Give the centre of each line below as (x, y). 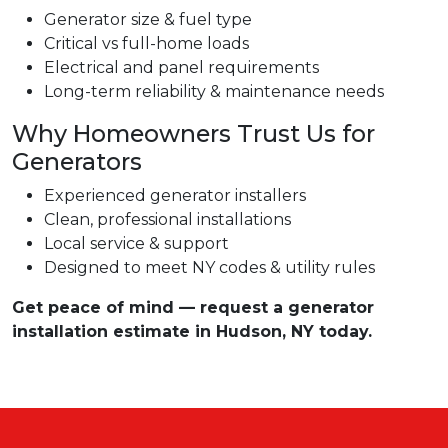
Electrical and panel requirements (181, 68)
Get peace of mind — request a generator (193, 308)
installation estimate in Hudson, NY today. (192, 332)
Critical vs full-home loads (146, 44)
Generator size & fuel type (148, 20)
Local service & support (136, 244)
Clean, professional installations (167, 220)
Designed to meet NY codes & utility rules (209, 268)
